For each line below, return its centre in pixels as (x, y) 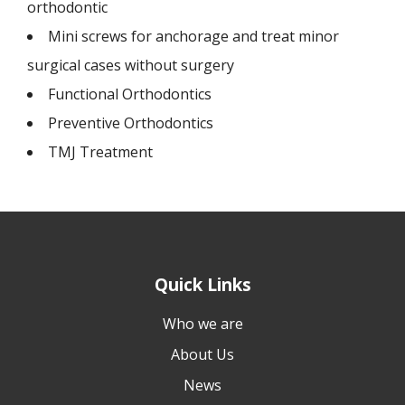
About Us (202, 354)
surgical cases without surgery (131, 65)
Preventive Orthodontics (131, 122)
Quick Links (202, 284)
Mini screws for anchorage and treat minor (193, 36)
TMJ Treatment (100, 151)
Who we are (202, 323)
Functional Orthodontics (130, 94)
